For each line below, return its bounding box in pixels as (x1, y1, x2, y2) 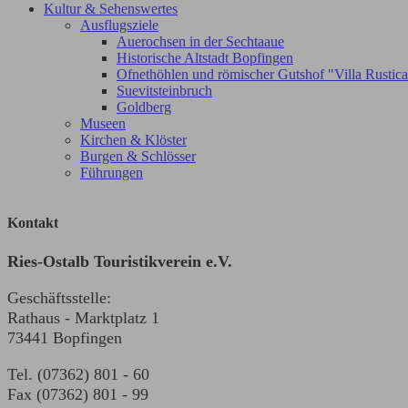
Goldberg (117, 99, 171, 116)
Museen (80, 116, 126, 132)
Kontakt (7, 215, 58, 231)
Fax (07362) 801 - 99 (7, 384, 148, 403)
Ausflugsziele (80, 17, 158, 34)
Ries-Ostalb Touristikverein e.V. (7, 251, 232, 270)
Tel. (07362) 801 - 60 (7, 364, 149, 383)
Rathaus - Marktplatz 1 (7, 308, 159, 327)
